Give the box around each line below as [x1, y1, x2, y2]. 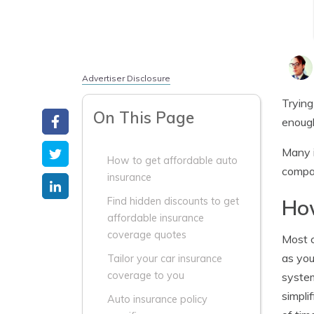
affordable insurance [107, 212, 204, 224]
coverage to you [107, 269, 184, 282]
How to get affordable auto [107, 154, 238, 167]
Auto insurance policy [107, 293, 207, 306]
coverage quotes [107, 228, 186, 241]
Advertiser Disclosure [82, 73, 170, 83]
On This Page [93, 107, 194, 128]
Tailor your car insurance [107, 252, 222, 265]
